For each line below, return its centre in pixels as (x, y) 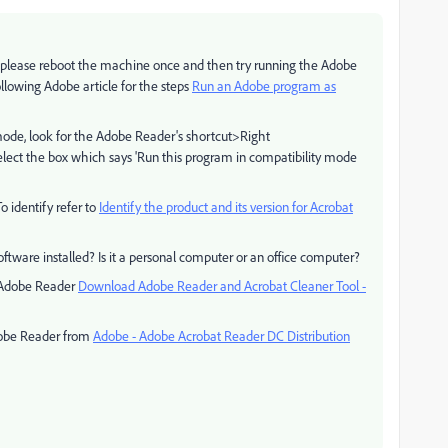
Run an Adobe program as (264, 85)
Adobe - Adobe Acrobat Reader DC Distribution (221, 335)
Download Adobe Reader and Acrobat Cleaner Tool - (222, 285)
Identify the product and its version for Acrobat (226, 206)
